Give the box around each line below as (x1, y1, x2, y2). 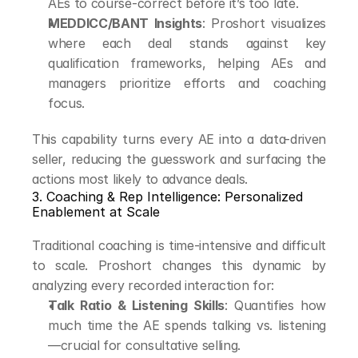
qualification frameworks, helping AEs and (48, 55, 326, 71)
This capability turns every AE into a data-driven (32, 131, 326, 147)
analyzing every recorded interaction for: (32, 277, 274, 293)
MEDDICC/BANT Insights (48, 15, 203, 31)
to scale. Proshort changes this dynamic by (32, 257, 326, 273)
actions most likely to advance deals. (32, 171, 249, 187)
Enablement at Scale (32, 204, 160, 220)
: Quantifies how (224, 297, 326, 313)
